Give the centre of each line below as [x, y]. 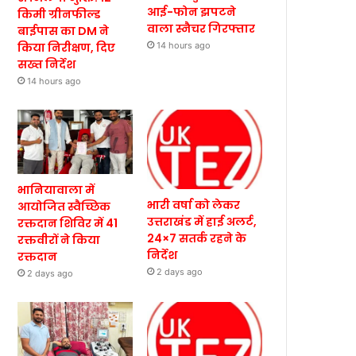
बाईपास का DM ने [64, 31]
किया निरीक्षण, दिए [67, 47]
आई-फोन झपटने [192, 12]
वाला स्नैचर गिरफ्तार [201, 29]
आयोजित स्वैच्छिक [64, 207]
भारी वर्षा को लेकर [194, 205]
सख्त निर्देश [47, 64]
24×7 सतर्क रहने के [197, 239]
